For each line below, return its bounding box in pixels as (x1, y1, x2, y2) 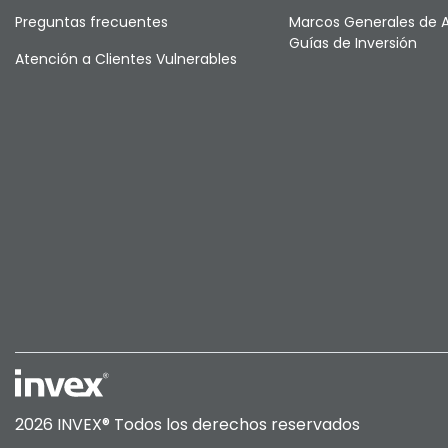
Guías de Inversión (288, 33, 417, 53)
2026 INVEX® (15, 413, 110, 436)
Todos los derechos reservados (110, 413, 360, 436)
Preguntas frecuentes (15, 12, 168, 32)
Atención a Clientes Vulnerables (15, 49, 237, 69)
